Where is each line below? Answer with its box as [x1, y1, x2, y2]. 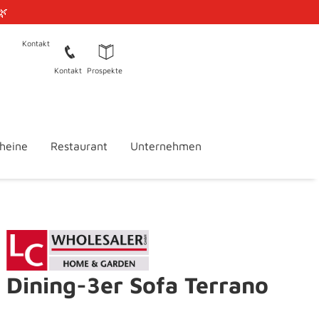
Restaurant [50, 140, 108, 153]
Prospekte [86, 66, 122, 75]
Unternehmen [130, 140, 202, 153]
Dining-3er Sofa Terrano [6, 271, 268, 299]
